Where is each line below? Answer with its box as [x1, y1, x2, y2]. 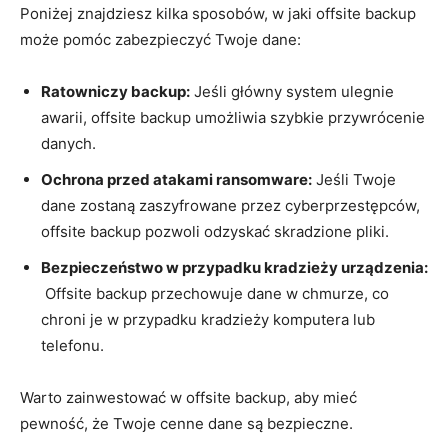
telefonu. [41, 335, 104, 355]
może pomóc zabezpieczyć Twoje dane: [20, 29, 301, 49]
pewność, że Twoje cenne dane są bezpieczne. [20, 413, 353, 433]
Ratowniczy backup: [41, 81, 190, 101]
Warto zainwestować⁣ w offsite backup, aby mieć [20, 387, 357, 407]
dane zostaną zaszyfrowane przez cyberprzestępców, [41, 195, 420, 215]
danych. [41, 133, 96, 153]
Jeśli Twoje [312, 169, 396, 189]
